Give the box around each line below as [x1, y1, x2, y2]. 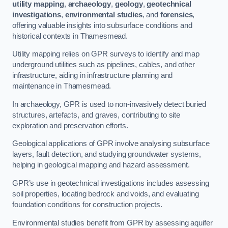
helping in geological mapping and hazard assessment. [12, 161, 190, 169]
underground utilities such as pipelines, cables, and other [12, 61, 195, 69]
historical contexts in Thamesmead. [12, 32, 128, 40]
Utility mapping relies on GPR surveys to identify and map [12, 50, 199, 59]
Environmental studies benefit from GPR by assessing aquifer [12, 218, 213, 227]
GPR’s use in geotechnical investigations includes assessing [12, 179, 209, 187]
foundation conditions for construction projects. [12, 201, 163, 209]
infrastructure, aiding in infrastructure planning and [12, 71, 173, 80]
